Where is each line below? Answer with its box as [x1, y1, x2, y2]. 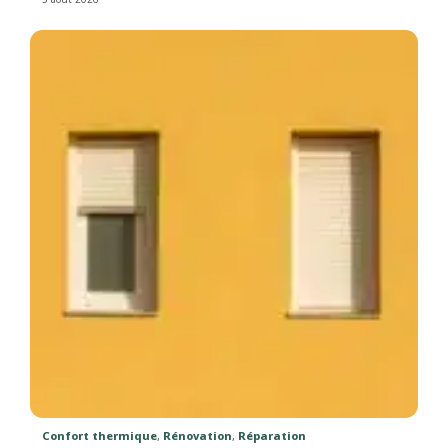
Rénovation [163, 428, 233, 444]
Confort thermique [42, 428, 158, 444]
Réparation [238, 428, 307, 444]
